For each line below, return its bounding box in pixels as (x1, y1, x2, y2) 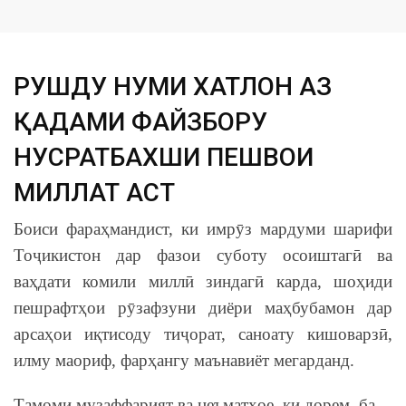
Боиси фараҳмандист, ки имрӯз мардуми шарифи (14, 218, 392, 238)
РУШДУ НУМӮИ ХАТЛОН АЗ (14, 71, 332, 101)
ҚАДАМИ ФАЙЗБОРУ (14, 106, 267, 137)
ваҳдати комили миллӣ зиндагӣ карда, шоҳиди (14, 271, 392, 291)
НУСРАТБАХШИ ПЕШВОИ (14, 141, 314, 172)
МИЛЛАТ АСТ (14, 177, 175, 208)
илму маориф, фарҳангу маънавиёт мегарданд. (14, 350, 354, 370)
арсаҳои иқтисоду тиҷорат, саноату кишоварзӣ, (14, 324, 392, 343)
